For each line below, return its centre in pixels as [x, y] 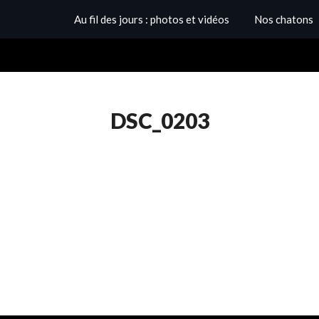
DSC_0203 [159, 121]
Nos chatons [284, 19]
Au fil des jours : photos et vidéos [152, 19]
